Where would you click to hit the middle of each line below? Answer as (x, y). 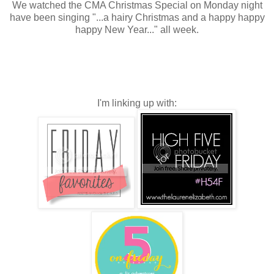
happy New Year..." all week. (137, 30)
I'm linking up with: (137, 103)
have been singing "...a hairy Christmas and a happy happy (137, 18)
